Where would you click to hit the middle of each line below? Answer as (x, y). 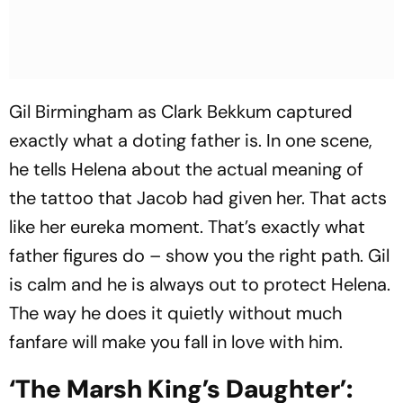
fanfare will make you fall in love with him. (176, 342)
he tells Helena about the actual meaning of (186, 169)
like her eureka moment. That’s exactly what (187, 227)
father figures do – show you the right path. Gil (199, 255)
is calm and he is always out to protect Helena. (200, 284)
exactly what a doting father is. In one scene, (191, 140)
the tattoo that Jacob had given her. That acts (198, 198)
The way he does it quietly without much (175, 313)
